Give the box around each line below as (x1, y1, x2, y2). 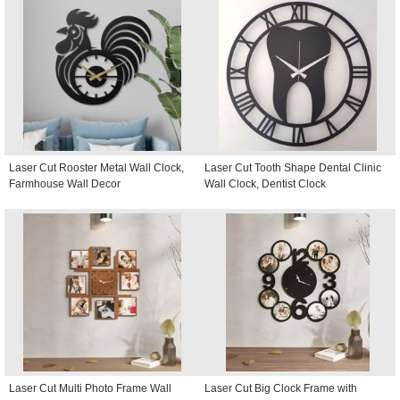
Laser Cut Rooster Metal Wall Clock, (9, 161, 184, 174)
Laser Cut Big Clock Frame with (204, 381, 357, 395)
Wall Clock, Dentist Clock (204, 177, 326, 190)
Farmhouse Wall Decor (9, 177, 121, 190)
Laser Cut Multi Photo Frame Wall (9, 381, 171, 395)
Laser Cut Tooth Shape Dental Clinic (204, 161, 381, 174)
